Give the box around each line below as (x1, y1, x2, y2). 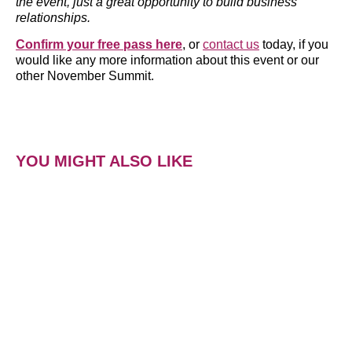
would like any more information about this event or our (16, 53, 319, 68)
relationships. (16, 11, 90, 25)
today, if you (259, 38, 328, 52)
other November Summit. (16, 69, 154, 83)
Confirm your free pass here (16, 38, 182, 52)
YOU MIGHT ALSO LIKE (16, 152, 192, 170)
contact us (203, 38, 259, 52)
